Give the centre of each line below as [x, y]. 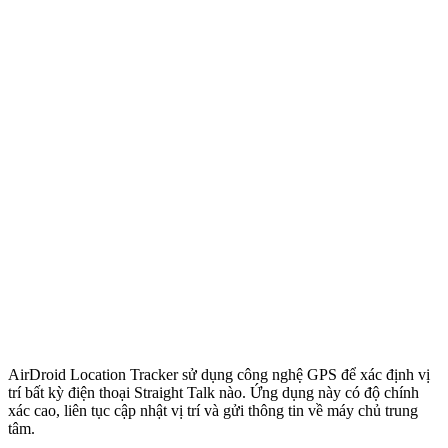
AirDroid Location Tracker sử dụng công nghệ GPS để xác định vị [219, 375]
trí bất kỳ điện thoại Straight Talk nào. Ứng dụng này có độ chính [213, 393]
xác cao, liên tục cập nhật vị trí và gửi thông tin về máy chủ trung [213, 411]
